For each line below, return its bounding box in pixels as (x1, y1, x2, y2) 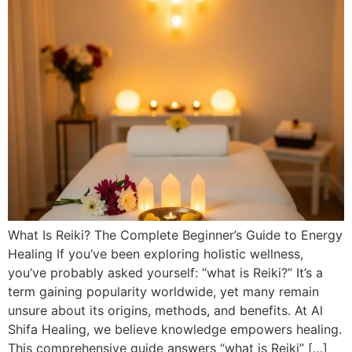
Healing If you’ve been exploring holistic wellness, (8, 246, 303, 262)
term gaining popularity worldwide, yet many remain (8, 284, 319, 300)
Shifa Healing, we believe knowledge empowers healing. (8, 321, 342, 338)
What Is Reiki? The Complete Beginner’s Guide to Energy (8, 227, 343, 244)
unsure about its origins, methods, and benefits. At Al (8, 302, 323, 319)
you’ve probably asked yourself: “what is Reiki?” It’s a (8, 265, 323, 281)
